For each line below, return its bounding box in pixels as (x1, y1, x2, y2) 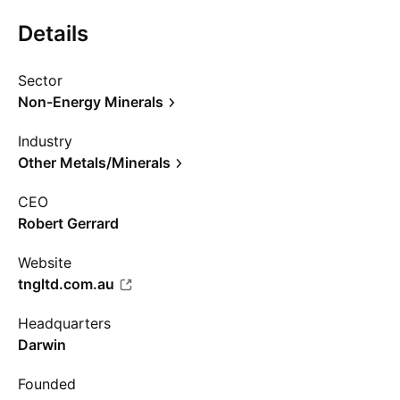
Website (18, 254, 71, 271)
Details (18, 21, 88, 46)
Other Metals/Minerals (18, 154, 171, 171)
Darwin (18, 336, 66, 354)
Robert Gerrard (18, 214, 119, 232)
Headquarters (18, 314, 111, 332)
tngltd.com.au (18, 275, 114, 293)
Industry (18, 132, 72, 150)
